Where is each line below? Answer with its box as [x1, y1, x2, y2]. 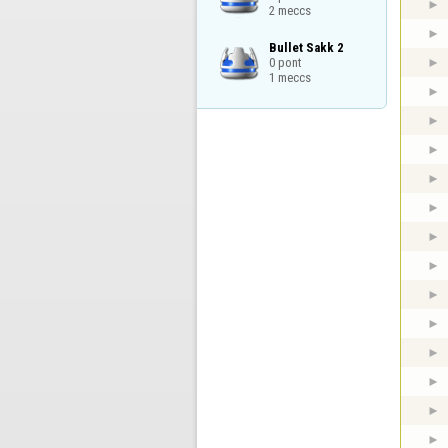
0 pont [268, 54, 302, 70]
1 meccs [268, 69, 311, 85]
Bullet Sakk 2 [268, 39, 344, 55]
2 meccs [268, 3, 311, 19]
